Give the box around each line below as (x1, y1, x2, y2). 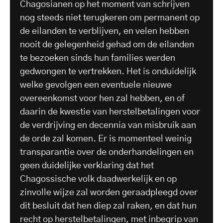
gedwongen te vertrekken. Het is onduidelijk (20, 67, 196, 76)
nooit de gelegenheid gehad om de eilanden (20, 40, 194, 49)
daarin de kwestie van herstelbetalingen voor (20, 107, 200, 116)
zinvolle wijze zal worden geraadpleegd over (20, 188, 198, 197)
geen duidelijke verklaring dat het (20, 161, 154, 170)
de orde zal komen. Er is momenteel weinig (20, 134, 192, 143)
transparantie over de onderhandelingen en (20, 147, 194, 157)
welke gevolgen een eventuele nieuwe (20, 80, 172, 90)
